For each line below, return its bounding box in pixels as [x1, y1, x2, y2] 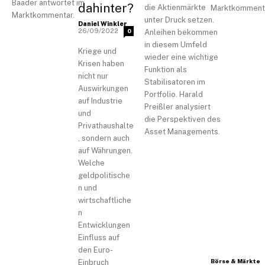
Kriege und [78, 46, 117, 56]
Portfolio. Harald [144, 90, 203, 99]
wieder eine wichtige [144, 53, 218, 62]
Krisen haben [78, 59, 124, 68]
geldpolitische [78, 170, 130, 180]
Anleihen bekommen [144, 28, 218, 37]
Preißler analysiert [144, 102, 211, 112]
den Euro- [78, 245, 113, 254]
